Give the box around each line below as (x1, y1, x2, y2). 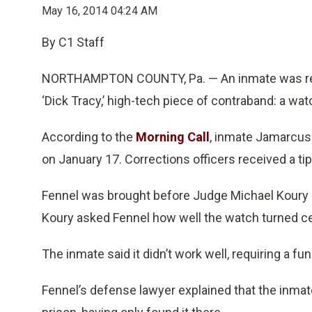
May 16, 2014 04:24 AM (42, 4, 157, 17)
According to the (42, 130, 136, 144)
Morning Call (136, 130, 210, 144)
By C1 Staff (42, 35, 104, 49)
